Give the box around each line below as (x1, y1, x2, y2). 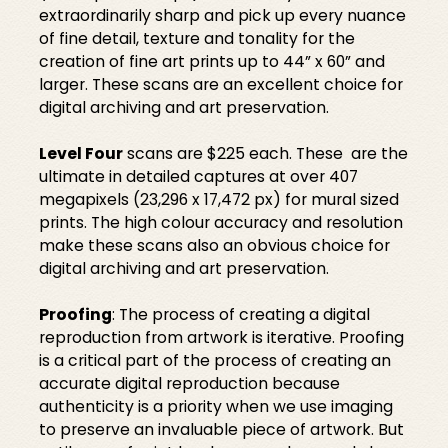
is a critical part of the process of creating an (39, 349, 392, 373)
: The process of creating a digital (112, 303, 371, 327)
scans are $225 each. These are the (123, 142, 409, 166)
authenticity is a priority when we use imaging (39, 395, 394, 419)
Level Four (39, 142, 124, 166)
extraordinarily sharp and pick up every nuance (39, 4, 407, 28)
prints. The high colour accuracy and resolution (39, 211, 404, 235)
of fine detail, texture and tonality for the (39, 27, 356, 51)
